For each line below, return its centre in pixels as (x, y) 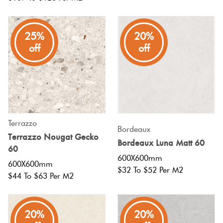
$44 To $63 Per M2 (41, 176)
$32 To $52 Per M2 (150, 170)
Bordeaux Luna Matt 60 (161, 143)
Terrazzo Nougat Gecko (53, 137)
